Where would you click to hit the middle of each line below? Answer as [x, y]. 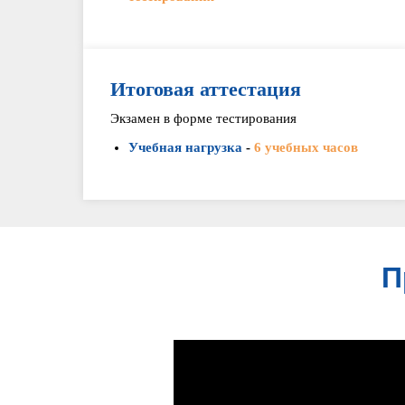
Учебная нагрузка [185, 147]
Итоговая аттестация [206, 89]
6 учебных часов [306, 147]
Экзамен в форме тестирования [203, 118]
